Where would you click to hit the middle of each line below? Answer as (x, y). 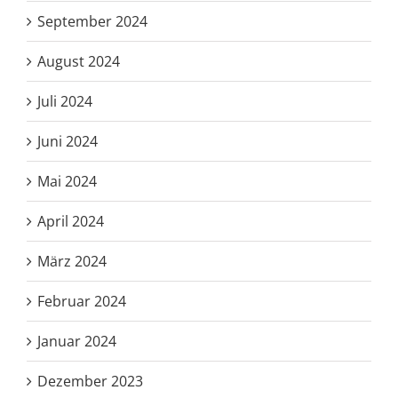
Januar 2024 (77, 341)
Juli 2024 (65, 101)
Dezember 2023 (90, 381)
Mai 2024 (67, 181)
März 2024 (72, 261)
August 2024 (79, 61)
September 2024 (92, 21)
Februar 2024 (82, 301)
